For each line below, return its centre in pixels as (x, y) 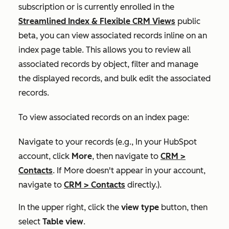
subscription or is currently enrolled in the (96, 7)
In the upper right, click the (70, 207)
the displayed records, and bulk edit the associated (114, 78)
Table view (63, 221)
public (188, 21)
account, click (45, 156)
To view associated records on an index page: (104, 117)
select (30, 221)
